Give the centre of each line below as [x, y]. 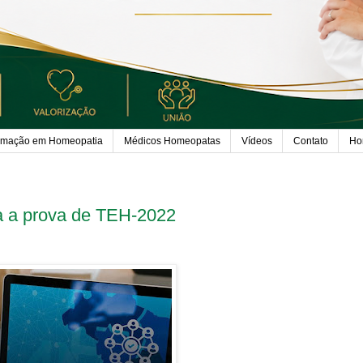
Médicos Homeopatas [172, 141]
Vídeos [257, 141]
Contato [311, 141]
